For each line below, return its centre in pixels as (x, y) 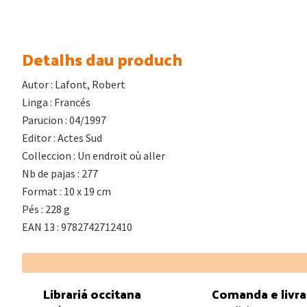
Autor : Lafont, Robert (74, 84)
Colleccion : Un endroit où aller (94, 155)
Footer (54, 264)
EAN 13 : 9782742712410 (77, 226)
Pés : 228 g (46, 209)
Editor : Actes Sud (62, 137)
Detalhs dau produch (102, 59)
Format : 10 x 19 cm (66, 191)
